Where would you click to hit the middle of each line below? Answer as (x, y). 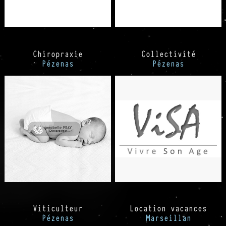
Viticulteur (58, 208)
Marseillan (168, 218)
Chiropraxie (58, 53)
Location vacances (168, 208)
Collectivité (168, 53)
